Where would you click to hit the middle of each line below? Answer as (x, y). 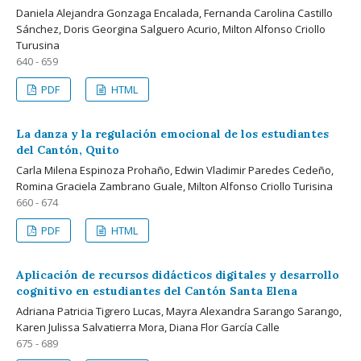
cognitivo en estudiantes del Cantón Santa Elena (157, 290)
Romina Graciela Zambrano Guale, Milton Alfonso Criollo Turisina (174, 186)
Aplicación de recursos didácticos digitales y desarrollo (178, 274)
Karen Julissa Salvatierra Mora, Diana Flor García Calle (148, 327)
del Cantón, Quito (68, 149)
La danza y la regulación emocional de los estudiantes (172, 133)
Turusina (38, 45)
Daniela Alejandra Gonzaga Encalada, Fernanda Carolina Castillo (174, 12)
